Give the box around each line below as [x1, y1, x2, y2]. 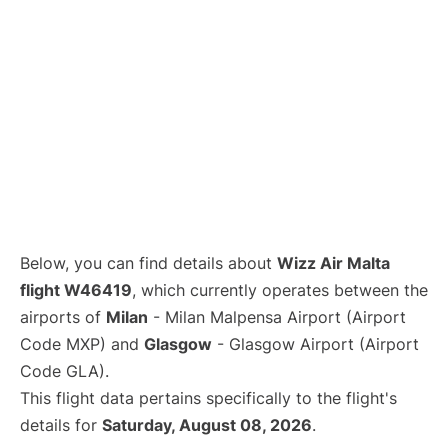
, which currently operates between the [132, 280, 428, 300]
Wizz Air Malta [277, 253, 390, 273]
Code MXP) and [20, 334, 144, 354]
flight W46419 [20, 280, 132, 300]
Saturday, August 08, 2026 [102, 415, 312, 435]
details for [20, 415, 102, 435]
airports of [20, 307, 106, 327]
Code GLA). [20, 361, 109, 381]
